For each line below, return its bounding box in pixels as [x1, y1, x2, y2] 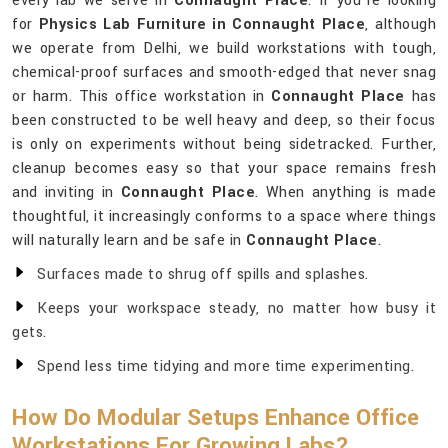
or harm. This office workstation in [12, 86, 272, 108]
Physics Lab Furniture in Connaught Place [38, 14, 366, 36]
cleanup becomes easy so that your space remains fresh [12, 158, 436, 180]
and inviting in [12, 182, 121, 204]
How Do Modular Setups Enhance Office [12, 402, 419, 435]
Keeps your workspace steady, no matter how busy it [37, 298, 436, 320]
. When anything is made [255, 182, 436, 204]
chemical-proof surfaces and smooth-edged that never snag [12, 62, 436, 84]
